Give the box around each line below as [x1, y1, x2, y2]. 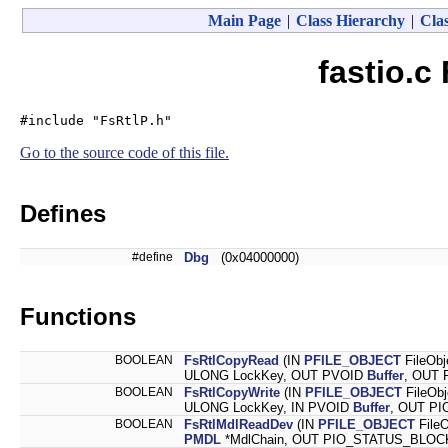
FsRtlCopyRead [184, 352, 279, 368]
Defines [20, 199, 106, 227]
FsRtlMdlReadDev [184, 416, 293, 432]
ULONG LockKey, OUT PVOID [184, 367, 367, 383]
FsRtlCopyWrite [184, 384, 280, 400]
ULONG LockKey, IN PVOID [184, 399, 353, 415]
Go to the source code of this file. [20, 143, 229, 161]
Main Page [207, 12, 281, 29]
